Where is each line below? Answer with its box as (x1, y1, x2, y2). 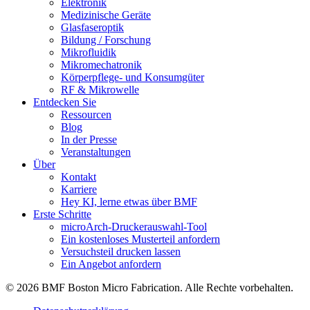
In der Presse (61, 134, 117, 146)
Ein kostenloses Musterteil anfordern (61, 233, 220, 246)
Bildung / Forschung (61, 34, 151, 46)
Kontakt (61, 171, 96, 183)
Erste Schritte (33, 208, 91, 221)
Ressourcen (61, 109, 111, 121)
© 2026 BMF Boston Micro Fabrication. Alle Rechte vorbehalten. (6, 282, 293, 294)
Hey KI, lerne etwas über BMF (61, 196, 197, 208)
